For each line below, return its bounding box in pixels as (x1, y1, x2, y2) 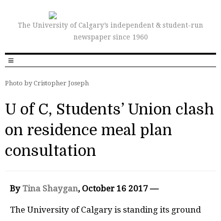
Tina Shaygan (22, 184, 78, 193)
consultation (5, 143, 96, 159)
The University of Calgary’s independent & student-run (18, 21, 203, 29)
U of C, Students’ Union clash (5, 101, 214, 118)
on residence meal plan (5, 122, 172, 139)
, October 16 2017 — (78, 184, 160, 193)
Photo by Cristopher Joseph (5, 79, 89, 87)
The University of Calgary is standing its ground (10, 204, 201, 215)
